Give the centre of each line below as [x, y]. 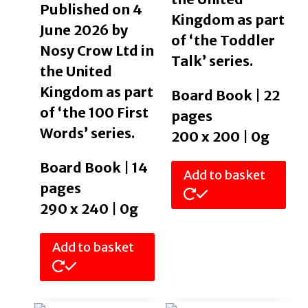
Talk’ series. [212, 60]
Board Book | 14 [93, 167]
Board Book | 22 [225, 95]
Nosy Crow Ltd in [97, 50]
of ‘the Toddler [223, 40]
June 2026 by [84, 30]
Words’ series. [87, 133]
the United [76, 71]
